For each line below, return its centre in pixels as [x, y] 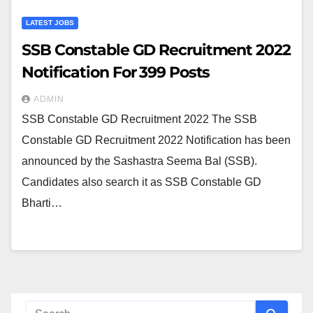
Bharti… [42, 203]
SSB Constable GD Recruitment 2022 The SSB [139, 119]
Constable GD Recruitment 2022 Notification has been [156, 140]
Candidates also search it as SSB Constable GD [141, 182]
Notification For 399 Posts [116, 72]
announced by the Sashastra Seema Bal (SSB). [139, 161]
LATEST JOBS [50, 23]
